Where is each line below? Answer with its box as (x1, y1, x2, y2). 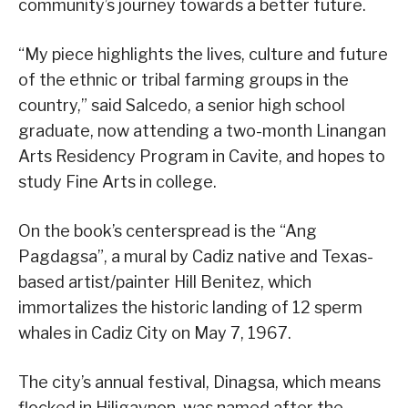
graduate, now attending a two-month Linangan (18, 121, 386, 141)
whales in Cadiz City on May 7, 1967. (18, 323, 291, 343)
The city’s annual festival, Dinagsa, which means (18, 372, 381, 393)
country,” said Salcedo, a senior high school (18, 96, 345, 116)
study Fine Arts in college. (18, 172, 217, 192)
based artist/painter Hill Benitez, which (18, 272, 311, 292)
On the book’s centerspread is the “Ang (18, 221, 317, 241)
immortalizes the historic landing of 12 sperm (18, 298, 362, 318)
